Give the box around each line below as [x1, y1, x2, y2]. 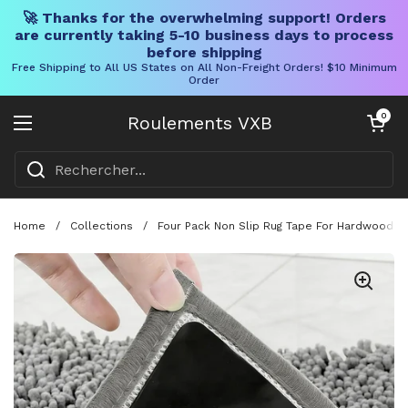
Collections [70, 219, 133, 232]
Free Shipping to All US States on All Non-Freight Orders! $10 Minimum [11, 61, 397, 74]
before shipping [146, 44, 262, 61]
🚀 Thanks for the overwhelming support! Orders [22, 9, 386, 26]
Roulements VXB [127, 112, 272, 134]
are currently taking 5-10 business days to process [15, 26, 393, 44]
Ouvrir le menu [22, 124, 135, 143]
